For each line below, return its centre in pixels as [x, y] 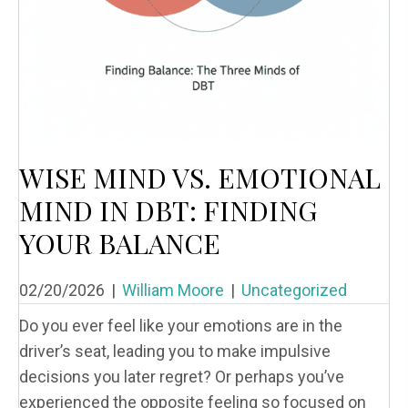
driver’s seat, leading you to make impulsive [175, 351]
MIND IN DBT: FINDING [168, 210]
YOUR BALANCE [120, 243]
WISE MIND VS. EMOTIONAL [200, 177]
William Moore [173, 290]
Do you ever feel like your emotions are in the [181, 325]
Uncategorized [294, 290]
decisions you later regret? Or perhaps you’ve [182, 376]
